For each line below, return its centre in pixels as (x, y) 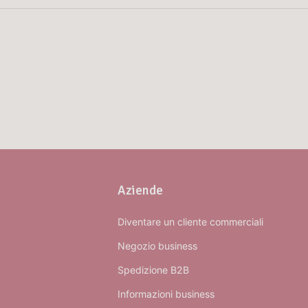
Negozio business (157, 246)
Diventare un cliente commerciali (190, 222)
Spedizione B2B (153, 270)
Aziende (140, 190)
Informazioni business (166, 294)
